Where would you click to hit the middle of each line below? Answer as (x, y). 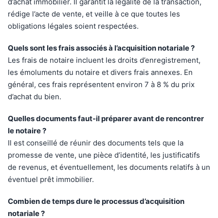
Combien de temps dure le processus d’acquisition (96, 201)
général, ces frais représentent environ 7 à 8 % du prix (101, 85)
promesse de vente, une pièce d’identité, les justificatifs (104, 155)
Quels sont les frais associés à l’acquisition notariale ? (101, 48)
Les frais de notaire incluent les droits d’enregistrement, (104, 60)
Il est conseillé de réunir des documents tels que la (96, 143)
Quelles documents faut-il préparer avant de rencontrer (106, 119)
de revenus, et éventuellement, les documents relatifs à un (109, 167)
